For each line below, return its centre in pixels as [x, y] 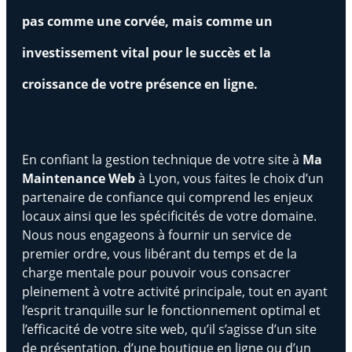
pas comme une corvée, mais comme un [147, 21]
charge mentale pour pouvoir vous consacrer [156, 273]
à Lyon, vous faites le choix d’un [229, 178]
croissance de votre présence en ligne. [141, 84]
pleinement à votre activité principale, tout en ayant [175, 291]
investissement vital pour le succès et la [147, 52]
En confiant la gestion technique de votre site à [162, 159]
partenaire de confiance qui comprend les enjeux [167, 197]
